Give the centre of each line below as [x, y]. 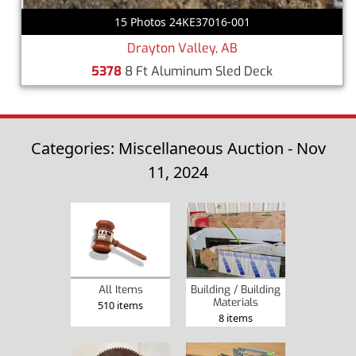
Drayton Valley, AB [182, 48]
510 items [120, 305]
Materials [236, 302]
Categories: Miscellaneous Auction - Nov [178, 148]
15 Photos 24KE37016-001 [182, 21]
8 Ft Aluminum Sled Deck [197, 71]
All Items [120, 289]
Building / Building [236, 289]
